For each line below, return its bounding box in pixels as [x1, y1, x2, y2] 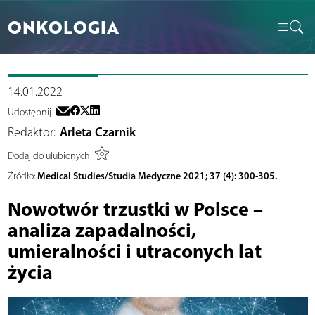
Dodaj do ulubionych [7, 149, 90, 162]
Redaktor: [7, 124, 56, 141]
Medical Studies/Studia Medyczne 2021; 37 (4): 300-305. [37, 169, 277, 183]
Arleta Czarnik [60, 124, 136, 141]
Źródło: [7, 170, 35, 183]
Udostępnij [7, 106, 51, 119]
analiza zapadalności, [7, 217, 196, 243]
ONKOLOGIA [7, 14, 119, 39]
